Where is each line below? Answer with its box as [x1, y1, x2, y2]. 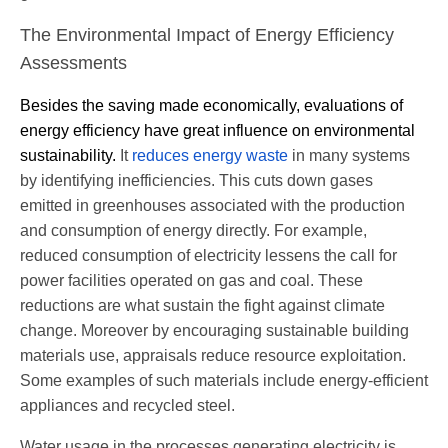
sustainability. [20, 146, 120, 164]
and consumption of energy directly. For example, [20, 221, 367, 239]
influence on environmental [219, 121, 415, 139]
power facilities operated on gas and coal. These [20, 271, 363, 289]
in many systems [288, 146, 410, 164]
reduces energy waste [132, 146, 288, 164]
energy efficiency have [20, 121, 183, 139]
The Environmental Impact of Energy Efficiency [20, 24, 394, 45]
